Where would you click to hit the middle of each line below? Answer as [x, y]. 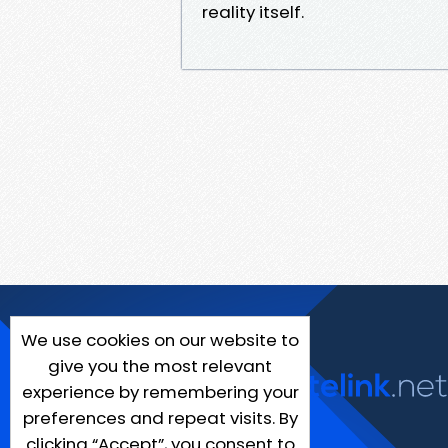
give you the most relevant [160, 366]
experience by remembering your [160, 392]
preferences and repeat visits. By [160, 418]
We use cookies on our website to [160, 340]
